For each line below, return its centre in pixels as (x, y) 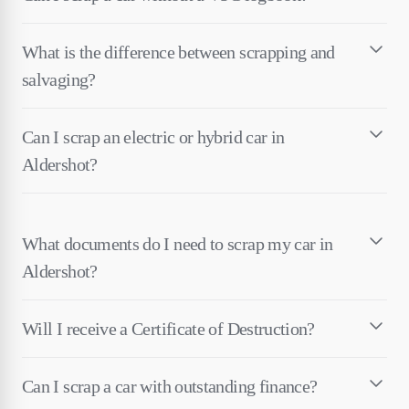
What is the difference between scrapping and (178, 52)
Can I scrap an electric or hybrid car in (153, 136)
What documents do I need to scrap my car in (178, 243)
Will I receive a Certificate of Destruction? (168, 328)
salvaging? (59, 79)
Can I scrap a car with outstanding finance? (170, 386)
